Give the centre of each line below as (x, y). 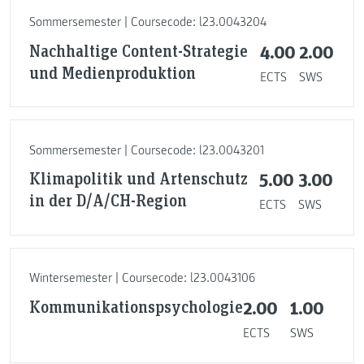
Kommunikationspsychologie (136, 306)
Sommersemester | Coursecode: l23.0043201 (146, 150)
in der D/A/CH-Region (108, 200)
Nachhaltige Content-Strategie (138, 50)
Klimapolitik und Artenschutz (138, 178)
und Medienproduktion (112, 72)
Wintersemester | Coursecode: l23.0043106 (142, 278)
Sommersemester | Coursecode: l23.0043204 (147, 22)
